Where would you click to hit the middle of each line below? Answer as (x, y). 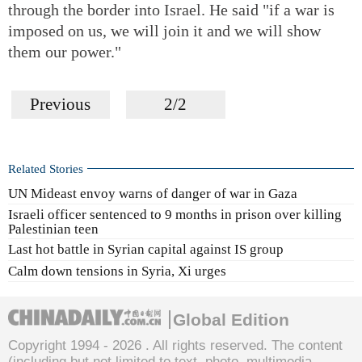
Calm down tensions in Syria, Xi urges (117, 271)
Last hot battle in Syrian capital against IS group (146, 250)
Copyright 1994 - (60, 345)
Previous (61, 104)
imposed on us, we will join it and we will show (164, 30)
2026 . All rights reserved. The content (227, 345)
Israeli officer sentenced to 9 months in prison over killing (175, 215)
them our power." (65, 51)
